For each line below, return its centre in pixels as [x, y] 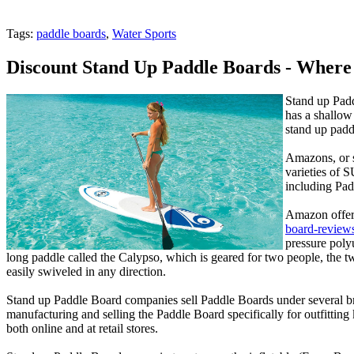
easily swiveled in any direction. [86, 271]
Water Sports [144, 34]
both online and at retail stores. [82, 328]
